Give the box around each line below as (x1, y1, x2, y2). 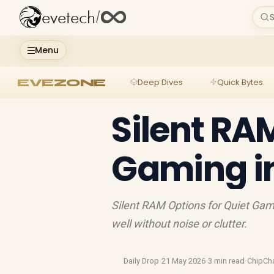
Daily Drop (124, 256, 160, 265)
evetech (42, 9, 95, 28)
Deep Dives (137, 76, 183, 88)
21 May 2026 (161, 256, 206, 265)
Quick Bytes (217, 76, 263, 88)
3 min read (208, 256, 245, 265)
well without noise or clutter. (111, 217, 248, 230)
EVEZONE (17, 75, 106, 89)
